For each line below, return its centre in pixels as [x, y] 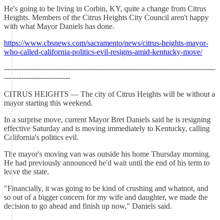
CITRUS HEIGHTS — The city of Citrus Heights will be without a [110, 94]
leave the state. [27, 172]
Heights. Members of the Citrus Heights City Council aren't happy [106, 17]
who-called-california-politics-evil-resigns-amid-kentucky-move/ [103, 52]
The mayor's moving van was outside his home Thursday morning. [107, 154]
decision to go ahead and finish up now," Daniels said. [88, 206]
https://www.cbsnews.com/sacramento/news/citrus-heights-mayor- [106, 43]
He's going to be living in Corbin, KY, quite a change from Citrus [105, 9]
